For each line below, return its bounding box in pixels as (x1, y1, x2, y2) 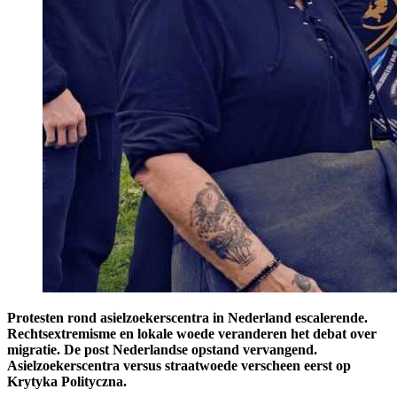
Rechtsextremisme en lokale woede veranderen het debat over (7, 325, 377, 341)
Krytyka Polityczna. (7, 373, 127, 389)
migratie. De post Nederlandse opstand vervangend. (7, 341, 317, 357)
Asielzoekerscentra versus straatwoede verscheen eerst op (7, 357, 351, 373)
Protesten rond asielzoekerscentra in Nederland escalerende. (7, 309, 368, 325)
